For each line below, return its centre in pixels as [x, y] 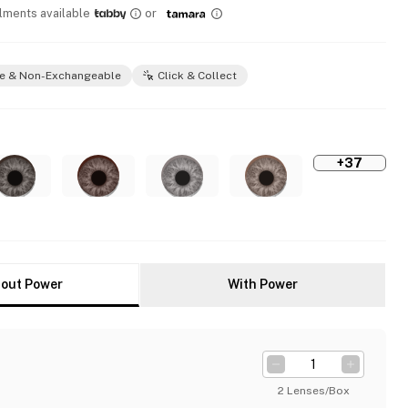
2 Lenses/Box [313, 391]
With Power [263, 284]
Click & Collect [197, 76]
